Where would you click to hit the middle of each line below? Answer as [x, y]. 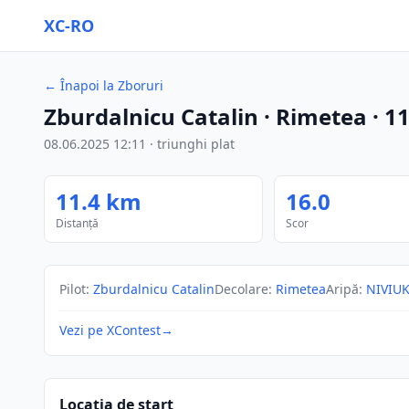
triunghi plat [196, 144]
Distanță [77, 223]
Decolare [241, 289]
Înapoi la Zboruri [112, 85]
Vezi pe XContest [110, 330]
